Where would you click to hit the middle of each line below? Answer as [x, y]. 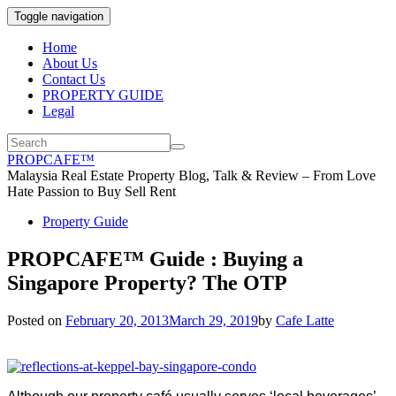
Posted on [36, 320]
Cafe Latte [305, 320]
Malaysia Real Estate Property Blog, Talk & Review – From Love [191, 175]
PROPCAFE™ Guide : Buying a [155, 259]
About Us [70, 63]
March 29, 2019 [213, 320]
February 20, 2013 [117, 320]
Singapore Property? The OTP [147, 282]
